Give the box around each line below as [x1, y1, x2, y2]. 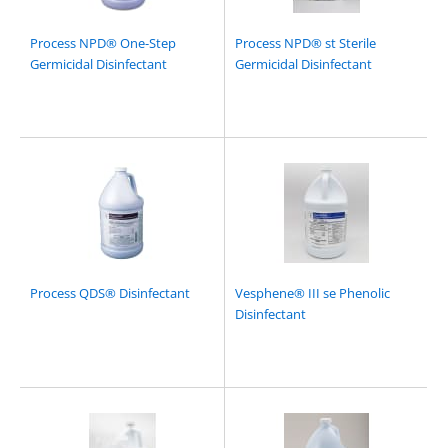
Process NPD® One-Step [30, 34, 176, 52]
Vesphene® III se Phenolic [235, 284, 390, 302]
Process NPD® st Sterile [235, 34, 376, 52]
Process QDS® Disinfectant [30, 284, 190, 302]
